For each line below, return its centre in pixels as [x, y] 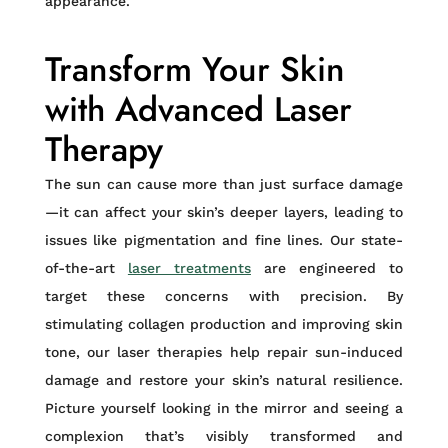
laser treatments [189, 268]
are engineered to [327, 268]
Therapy [103, 149]
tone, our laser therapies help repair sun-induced [224, 352]
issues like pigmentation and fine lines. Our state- [224, 240]
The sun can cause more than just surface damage [224, 184]
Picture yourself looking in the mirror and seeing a [224, 408]
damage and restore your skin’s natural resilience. [224, 380]
